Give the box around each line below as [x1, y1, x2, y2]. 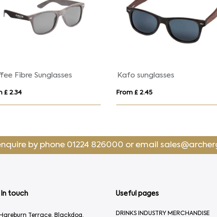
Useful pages [116, 190, 159, 197]
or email [123, 140, 160, 149]
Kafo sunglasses [117, 71, 175, 79]
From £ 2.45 [116, 89, 153, 96]
